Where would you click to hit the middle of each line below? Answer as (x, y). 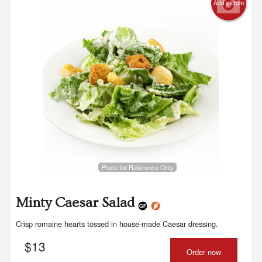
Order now (204, 251)
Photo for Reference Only (137, 167)
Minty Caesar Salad (77, 202)
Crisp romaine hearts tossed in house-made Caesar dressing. (117, 223)
